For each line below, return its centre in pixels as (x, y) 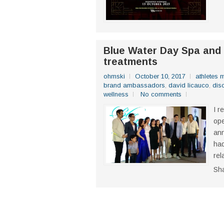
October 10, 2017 (160, 76)
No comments (161, 94)
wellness (116, 94)
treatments (130, 62)
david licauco (189, 85)
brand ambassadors (134, 85)
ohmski (114, 76)
